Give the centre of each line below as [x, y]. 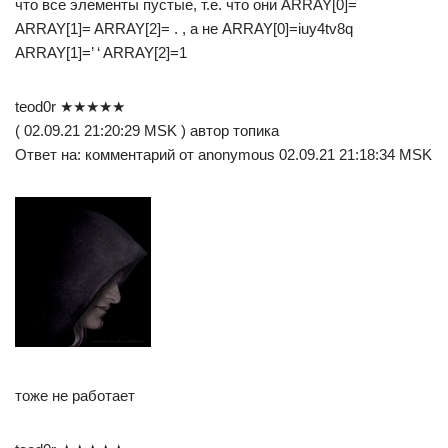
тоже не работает [75, 395]
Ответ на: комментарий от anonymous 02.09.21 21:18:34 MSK [223, 154]
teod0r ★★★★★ [70, 106]
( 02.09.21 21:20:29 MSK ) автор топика [147, 130]
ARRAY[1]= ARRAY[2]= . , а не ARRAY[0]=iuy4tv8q [184, 28]
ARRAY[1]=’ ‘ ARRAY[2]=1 [101, 52]
